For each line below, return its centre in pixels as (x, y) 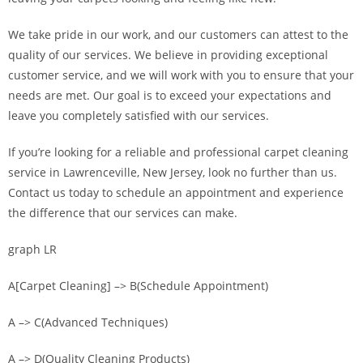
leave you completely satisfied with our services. (139, 115)
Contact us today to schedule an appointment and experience (176, 192)
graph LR (32, 249)
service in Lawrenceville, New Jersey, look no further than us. (173, 172)
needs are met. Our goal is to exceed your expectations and (170, 95)
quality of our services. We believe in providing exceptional (168, 55)
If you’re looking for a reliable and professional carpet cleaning (178, 152)
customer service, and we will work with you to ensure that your (181, 75)
